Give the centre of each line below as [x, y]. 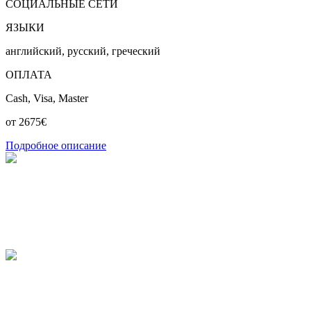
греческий [136, 51]
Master [73, 98]
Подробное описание [56, 145]
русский [87, 51]
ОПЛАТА [29, 75]
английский [34, 51]
